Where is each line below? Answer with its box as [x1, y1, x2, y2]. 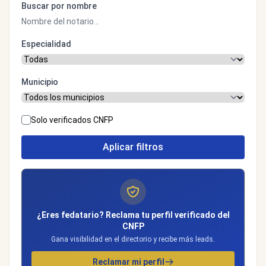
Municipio [21, 77, 58, 87]
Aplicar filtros [103, 141, 163, 153]
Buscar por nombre [21, 1, 97, 11]
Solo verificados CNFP [31, 115, 113, 125]
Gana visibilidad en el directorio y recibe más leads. [51, 235, 215, 243]
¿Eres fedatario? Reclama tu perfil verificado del [36, 210, 230, 220]
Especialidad [21, 39, 71, 49]
